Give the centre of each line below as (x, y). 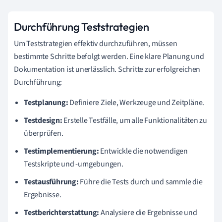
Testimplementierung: (61, 151)
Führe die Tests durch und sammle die (140, 182)
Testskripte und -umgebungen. (74, 164)
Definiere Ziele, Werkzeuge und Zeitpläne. (136, 103)
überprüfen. (44, 133)
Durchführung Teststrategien (82, 27)
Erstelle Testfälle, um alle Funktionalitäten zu (135, 120)
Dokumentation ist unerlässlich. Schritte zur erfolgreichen (107, 69)
